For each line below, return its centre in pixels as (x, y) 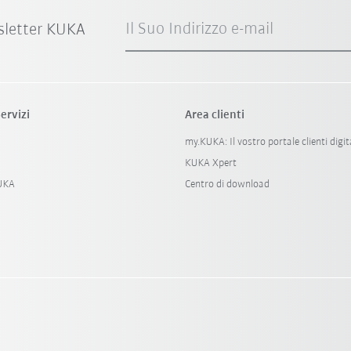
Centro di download (227, 184)
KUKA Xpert (210, 163)
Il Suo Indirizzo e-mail (200, 29)
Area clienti (214, 115)
